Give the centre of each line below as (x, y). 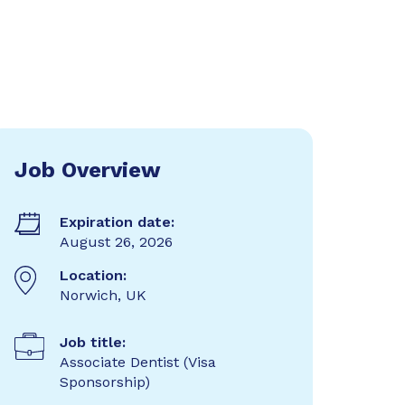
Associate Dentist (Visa (137, 362)
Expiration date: (117, 222)
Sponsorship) (104, 382)
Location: (93, 275)
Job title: (92, 342)
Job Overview (87, 170)
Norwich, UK (103, 295)
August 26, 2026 (116, 242)
